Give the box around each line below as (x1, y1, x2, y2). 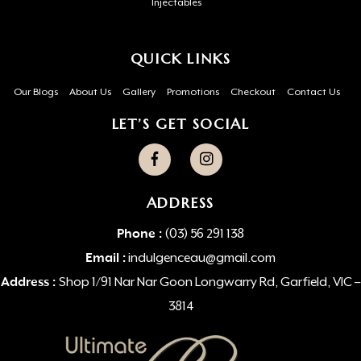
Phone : (117, 227, 162, 243)
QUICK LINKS (130, 49, 231, 68)
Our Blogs (13, 87, 58, 99)
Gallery (122, 87, 156, 99)
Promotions (166, 87, 219, 99)
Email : (85, 251, 126, 267)
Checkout (230, 87, 276, 99)
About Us (68, 87, 111, 99)
